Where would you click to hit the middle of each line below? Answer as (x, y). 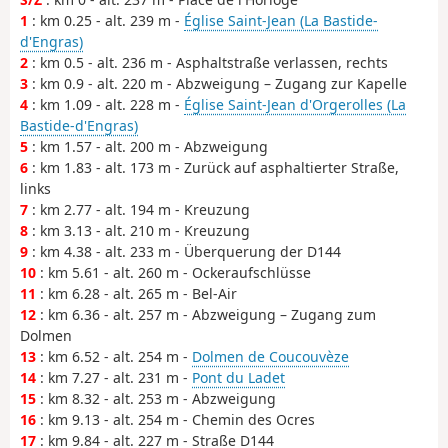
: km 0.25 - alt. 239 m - (106, 20)
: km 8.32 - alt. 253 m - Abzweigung (156, 398)
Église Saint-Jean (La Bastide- (281, 20)
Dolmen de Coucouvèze (270, 356)
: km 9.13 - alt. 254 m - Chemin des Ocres (175, 419)
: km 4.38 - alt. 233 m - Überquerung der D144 (184, 251)
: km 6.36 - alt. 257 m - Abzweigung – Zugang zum (206, 314)
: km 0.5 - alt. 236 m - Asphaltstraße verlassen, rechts (208, 62)
